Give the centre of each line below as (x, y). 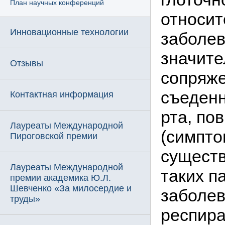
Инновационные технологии (69, 32)
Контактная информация (62, 94)
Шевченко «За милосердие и (71, 188)
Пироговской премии (54, 136)
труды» (25, 199)
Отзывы (27, 63)
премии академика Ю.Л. (61, 178)
